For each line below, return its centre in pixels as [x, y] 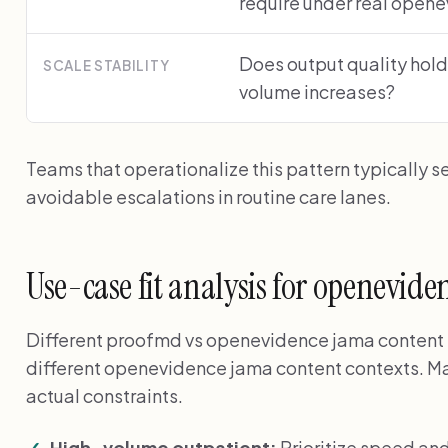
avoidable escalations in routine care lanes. [208, 196]
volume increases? [317, 91]
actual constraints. [104, 395]
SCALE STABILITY [106, 65]
